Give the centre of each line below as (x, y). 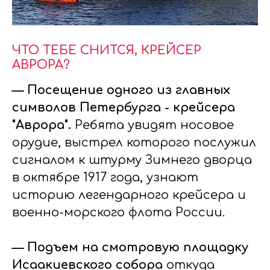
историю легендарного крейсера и (129, 195)
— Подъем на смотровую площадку (130, 247)
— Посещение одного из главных (121, 90)
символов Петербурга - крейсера (124, 108)
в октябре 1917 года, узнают (105, 177)
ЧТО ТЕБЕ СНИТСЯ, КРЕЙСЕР (107, 50)
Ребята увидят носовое (154, 125)
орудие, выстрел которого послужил (134, 143)
